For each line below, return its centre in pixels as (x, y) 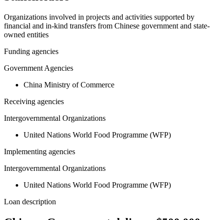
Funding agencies (31, 52)
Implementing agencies (40, 152)
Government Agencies (39, 68)
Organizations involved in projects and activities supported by (99, 17)
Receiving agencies (34, 102)
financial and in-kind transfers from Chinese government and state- (107, 26)
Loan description (30, 202)
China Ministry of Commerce (69, 85)
